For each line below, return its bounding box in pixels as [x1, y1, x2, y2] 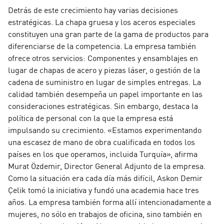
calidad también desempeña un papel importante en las [8, 87, 202, 99]
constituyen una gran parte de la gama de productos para [8, 27, 208, 39]
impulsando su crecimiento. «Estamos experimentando [8, 123, 201, 135]
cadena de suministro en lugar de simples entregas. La [8, 75, 201, 87]
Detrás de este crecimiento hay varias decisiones [8, 3, 178, 15]
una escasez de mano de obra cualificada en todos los [8, 135, 195, 147]
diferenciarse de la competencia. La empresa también [8, 39, 196, 51]
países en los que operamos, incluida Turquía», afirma [8, 147, 197, 159]
